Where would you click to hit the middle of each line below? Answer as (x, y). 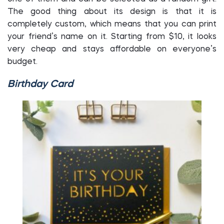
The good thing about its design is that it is (112, 12)
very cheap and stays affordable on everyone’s (112, 49)
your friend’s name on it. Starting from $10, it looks (112, 37)
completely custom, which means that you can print (112, 24)
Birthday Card (40, 84)
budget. (23, 62)
